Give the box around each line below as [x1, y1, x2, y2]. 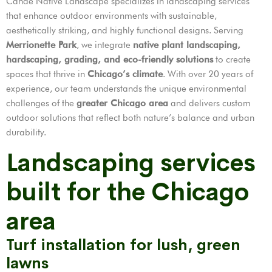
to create [213, 54, 251, 66]
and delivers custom [168, 98, 251, 109]
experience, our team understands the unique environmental [6, 83, 246, 95]
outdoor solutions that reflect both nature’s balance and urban [6, 112, 254, 124]
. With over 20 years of [163, 69, 253, 80]
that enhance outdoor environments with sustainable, [6, 10, 217, 22]
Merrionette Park [6, 39, 76, 51]
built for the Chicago [6, 177, 249, 208]
